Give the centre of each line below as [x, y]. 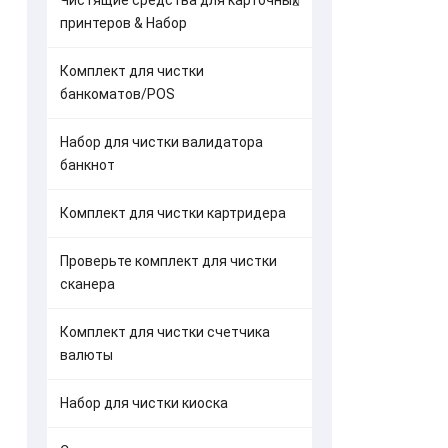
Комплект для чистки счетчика [164, 332]
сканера [87, 284]
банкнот [87, 165]
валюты [86, 355]
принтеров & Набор [123, 23]
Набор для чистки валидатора [161, 142]
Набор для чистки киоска [143, 403]
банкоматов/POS [117, 94]
